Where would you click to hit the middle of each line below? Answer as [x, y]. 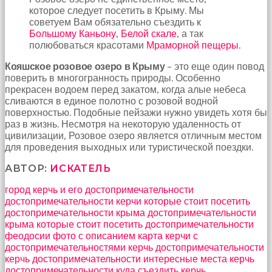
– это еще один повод [215, 66]
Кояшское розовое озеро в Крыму [85, 66]
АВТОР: [28, 168]
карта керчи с [168, 236]
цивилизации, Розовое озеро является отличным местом [133, 135]
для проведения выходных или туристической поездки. [129, 147]
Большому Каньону [73, 33]
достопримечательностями [65, 247]
